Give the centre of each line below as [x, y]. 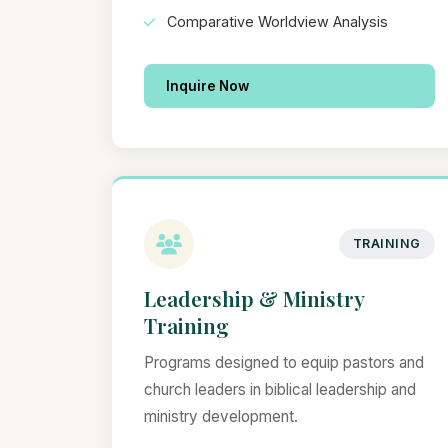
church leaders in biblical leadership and [280, 390]
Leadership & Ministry [254, 298]
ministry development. [221, 417]
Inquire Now [207, 86]
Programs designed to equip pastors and [284, 363]
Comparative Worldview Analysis [275, 22]
